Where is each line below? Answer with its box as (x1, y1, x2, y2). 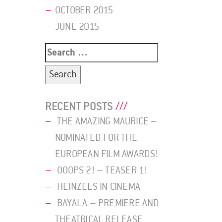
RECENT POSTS (45, 99, 113, 113)
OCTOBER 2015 (55, 4, 113, 17)
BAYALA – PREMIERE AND (57, 197, 160, 209)
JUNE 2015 (55, 21, 99, 33)
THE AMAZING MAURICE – (57, 115, 158, 127)
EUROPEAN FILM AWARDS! (55, 148, 159, 160)
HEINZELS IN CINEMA (57, 180, 140, 193)
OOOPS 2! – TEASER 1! (57, 164, 148, 176)
